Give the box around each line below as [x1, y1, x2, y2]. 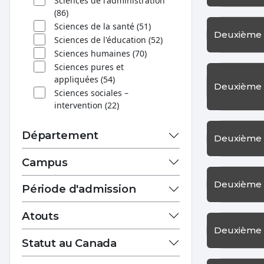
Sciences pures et [54, 61, 124, 72]
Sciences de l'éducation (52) [54, 34, 163, 45]
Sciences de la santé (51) [54, 20, 151, 32]
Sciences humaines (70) [54, 47, 147, 59]
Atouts [22, 209, 59, 223]
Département [22, 128, 98, 143]
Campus [22, 155, 68, 169]
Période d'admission [22, 182, 136, 196]
